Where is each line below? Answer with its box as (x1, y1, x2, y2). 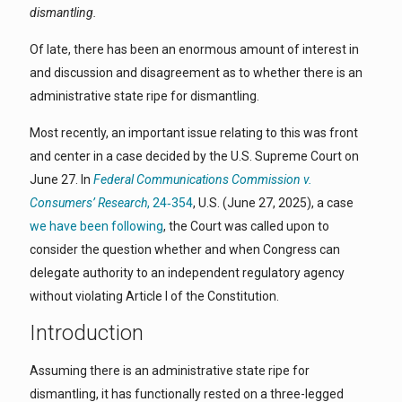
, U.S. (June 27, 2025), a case (193, 196, 354, 210)
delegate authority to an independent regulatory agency (30, 266, 345, 280)
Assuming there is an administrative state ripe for (30, 363, 310, 378)
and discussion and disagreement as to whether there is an (30, 66, 363, 80)
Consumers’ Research (30, 196, 147, 210)
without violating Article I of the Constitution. (30, 289, 279, 303)
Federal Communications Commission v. (93, 172, 312, 187)
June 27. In (30, 172, 93, 187)
